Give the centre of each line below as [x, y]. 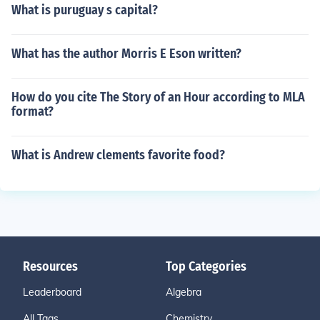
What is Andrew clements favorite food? [118, 155]
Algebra [184, 292]
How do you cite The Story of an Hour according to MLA [158, 97]
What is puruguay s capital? [85, 10]
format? [32, 111]
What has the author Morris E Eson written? [126, 54]
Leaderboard [52, 292]
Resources [50, 266]
